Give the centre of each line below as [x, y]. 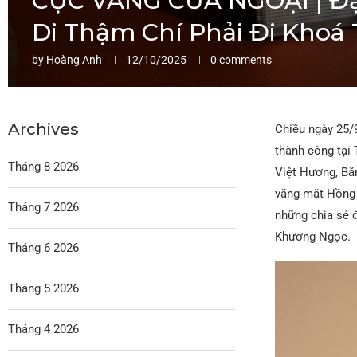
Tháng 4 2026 [43, 329]
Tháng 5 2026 [43, 288]
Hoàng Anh [74, 59]
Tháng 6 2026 [43, 247]
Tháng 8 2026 [43, 166]
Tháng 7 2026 [43, 207]
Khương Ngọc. [312, 236]
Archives [43, 129]
